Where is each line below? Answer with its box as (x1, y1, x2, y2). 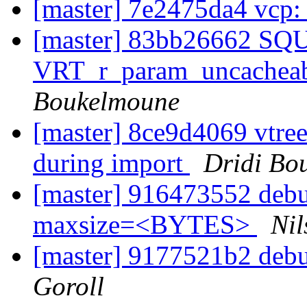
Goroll (33, 271, 104, 302)
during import (33, 148, 190, 178)
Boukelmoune (33, 86, 180, 116)
